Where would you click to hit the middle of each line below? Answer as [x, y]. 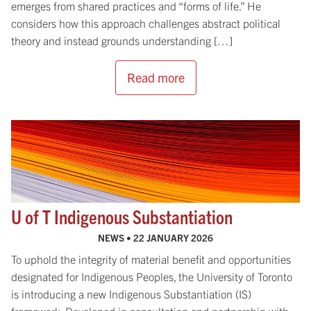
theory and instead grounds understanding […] [122, 41]
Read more [155, 78]
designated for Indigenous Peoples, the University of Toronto [152, 276]
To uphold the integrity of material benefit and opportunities [151, 259]
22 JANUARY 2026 [173, 237]
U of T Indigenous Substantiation [122, 216]
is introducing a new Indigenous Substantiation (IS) [131, 293]
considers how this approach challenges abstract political [146, 23]
